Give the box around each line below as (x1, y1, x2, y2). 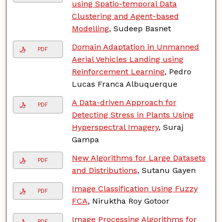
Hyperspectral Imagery (71, 122, 159, 132)
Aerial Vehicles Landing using (71, 54, 183, 64)
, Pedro (164, 66, 191, 76)
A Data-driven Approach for (71, 97, 176, 107)
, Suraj (158, 122, 183, 132)
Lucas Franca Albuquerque (71, 79, 177, 89)
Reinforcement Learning (71, 66, 165, 76)
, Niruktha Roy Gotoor (87, 196, 169, 206)
